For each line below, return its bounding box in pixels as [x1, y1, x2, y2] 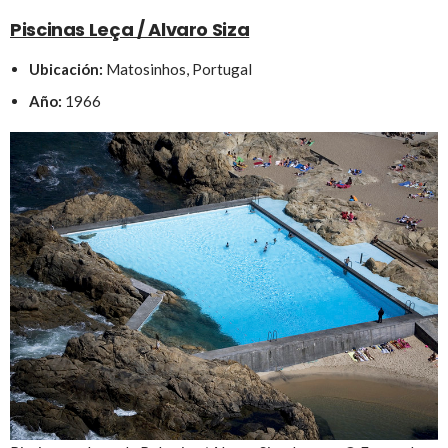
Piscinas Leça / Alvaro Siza [10, 17, 250, 43]
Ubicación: [28, 60, 103, 79]
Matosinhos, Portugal [102, 60, 252, 79]
